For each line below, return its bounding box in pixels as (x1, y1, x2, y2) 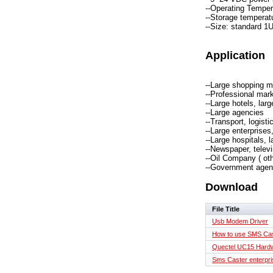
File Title (212, 205, 240, 213)
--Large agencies (205, 107, 264, 117)
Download (205, 180, 258, 193)
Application (205, 49, 266, 62)
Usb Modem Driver (212, 217, 269, 225)
